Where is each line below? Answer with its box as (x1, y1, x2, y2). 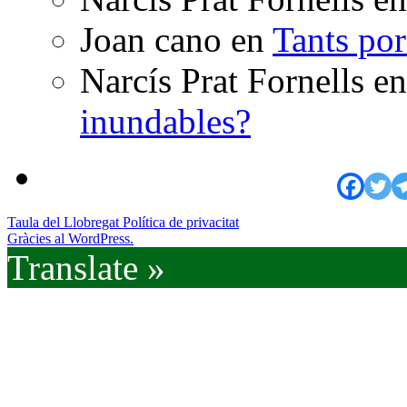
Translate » (7, 247, 165, 287)
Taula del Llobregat (7, 213, 123, 230)
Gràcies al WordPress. (7, 230, 134, 246)
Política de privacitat (123, 213, 239, 230)
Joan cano (80, 20, 222, 60)
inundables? (80, 102, 251, 142)
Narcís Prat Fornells (80, 61, 364, 101)
